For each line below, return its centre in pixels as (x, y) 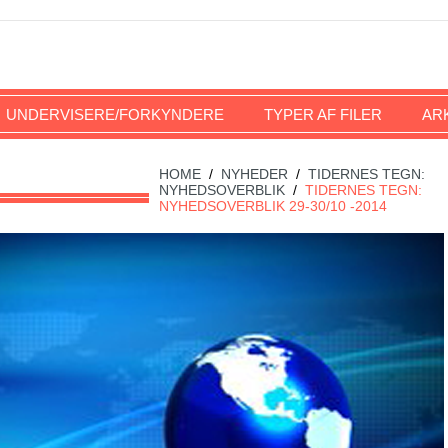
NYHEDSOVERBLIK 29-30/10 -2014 (273, 206)
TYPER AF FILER (323, 114)
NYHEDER (254, 174)
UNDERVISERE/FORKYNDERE (115, 114)
